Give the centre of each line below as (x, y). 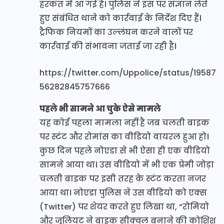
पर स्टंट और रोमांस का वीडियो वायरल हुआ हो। (124, 136)
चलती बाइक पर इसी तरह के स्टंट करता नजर (123, 178)
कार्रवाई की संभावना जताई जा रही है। (108, 46)
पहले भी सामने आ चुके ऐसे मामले (100, 108)
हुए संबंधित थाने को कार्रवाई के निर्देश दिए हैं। (120, 18)
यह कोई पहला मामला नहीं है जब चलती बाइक (124, 122)
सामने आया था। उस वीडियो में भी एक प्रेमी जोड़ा (127, 164)
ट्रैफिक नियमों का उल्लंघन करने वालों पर (116, 32)
